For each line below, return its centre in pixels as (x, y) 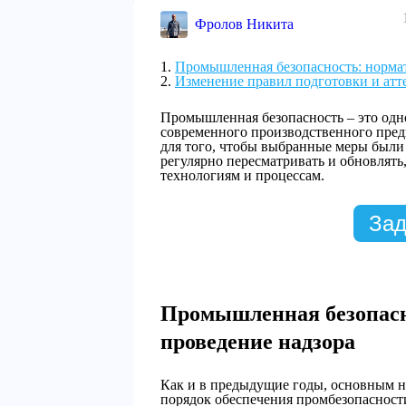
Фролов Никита (244, 24)
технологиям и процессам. (242, 175)
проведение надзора (258, 342)
